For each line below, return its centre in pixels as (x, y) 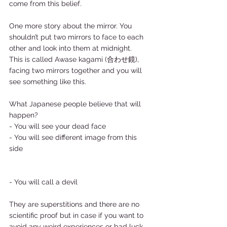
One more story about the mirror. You (71, 26)
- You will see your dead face (59, 126)
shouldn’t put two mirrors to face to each (77, 37)
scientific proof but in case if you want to (77, 215)
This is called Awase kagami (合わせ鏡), (75, 59)
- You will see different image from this (74, 137)
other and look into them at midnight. (73, 48)
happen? (26, 115)
